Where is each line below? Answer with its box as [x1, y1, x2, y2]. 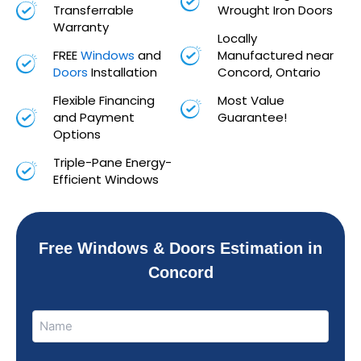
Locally [217, 30, 257, 48]
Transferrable [52, 2, 134, 19]
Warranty [52, 19, 109, 36]
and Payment [52, 109, 135, 127]
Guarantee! [217, 109, 287, 127]
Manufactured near [217, 47, 334, 64]
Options [52, 126, 101, 143]
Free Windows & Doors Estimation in [39, 239, 322, 258]
